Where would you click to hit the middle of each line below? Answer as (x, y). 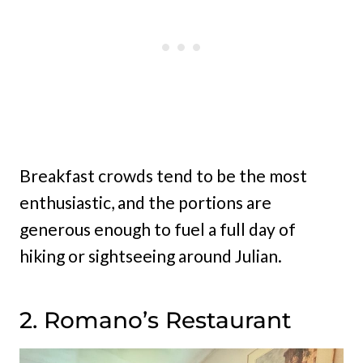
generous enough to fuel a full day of (158, 229)
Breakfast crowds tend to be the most (163, 176)
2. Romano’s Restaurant (156, 320)
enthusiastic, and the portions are (145, 203)
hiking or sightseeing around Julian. (151, 256)
